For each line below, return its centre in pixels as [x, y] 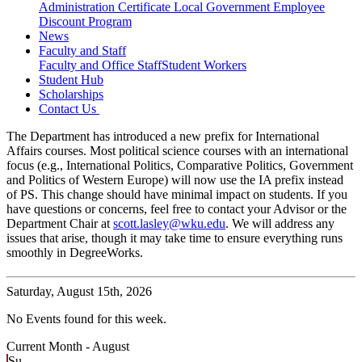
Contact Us [69, 109]
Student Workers [204, 65]
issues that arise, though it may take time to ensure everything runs [175, 238]
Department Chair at [60, 224]
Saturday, [30, 292]
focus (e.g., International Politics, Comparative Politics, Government [180, 166]
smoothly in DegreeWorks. [75, 253]
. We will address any [280, 224]
